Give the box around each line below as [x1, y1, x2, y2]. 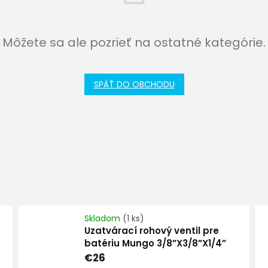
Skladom [84, 212, 123, 224]
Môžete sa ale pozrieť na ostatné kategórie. [2, 34, 266, 51]
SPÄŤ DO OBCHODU [93, 78, 175, 91]
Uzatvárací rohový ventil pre [84, 224, 219, 237]
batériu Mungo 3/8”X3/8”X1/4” [84, 236, 226, 249]
